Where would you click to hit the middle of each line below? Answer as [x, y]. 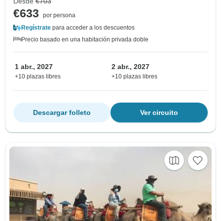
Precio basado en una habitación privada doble [85, 39]
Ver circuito [159, 112]
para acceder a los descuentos [93, 27]
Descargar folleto [62, 112]
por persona [59, 15]
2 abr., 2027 [130, 66]
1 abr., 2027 [34, 66]
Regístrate [36, 27]
